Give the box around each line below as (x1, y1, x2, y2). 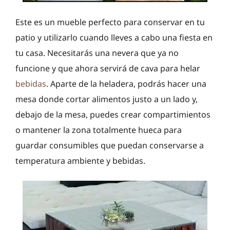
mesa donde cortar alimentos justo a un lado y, (15, 93, 198, 105)
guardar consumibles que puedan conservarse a (15, 139, 204, 151)
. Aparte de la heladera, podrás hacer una (46, 78, 206, 89)
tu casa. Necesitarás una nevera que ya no (15, 47, 179, 59)
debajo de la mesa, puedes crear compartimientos (15, 108, 210, 120)
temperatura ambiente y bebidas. (15, 155, 145, 166)
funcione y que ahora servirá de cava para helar (15, 62, 200, 74)
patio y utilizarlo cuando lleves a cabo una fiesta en (15, 31, 213, 43)
